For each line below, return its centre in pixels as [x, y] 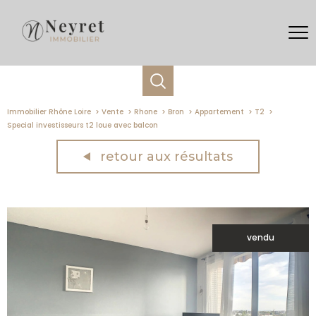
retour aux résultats [166, 156]
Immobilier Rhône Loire [49, 112]
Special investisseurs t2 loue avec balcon [83, 126]
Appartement [219, 112]
